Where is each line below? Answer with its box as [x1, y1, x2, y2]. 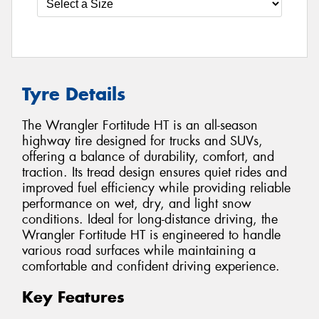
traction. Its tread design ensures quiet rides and [22, 164, 287, 182]
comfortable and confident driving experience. [22, 258, 280, 276]
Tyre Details [22, 82, 125, 105]
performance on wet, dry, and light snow [22, 195, 251, 213]
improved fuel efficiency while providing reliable [22, 179, 291, 197]
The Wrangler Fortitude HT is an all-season [22, 117, 258, 135]
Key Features [22, 287, 125, 308]
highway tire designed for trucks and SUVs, [22, 132, 263, 150]
